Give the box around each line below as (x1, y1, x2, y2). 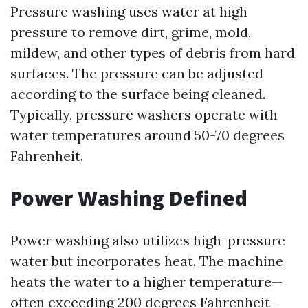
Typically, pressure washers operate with (10, 106, 278, 123)
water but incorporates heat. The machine (10, 252, 283, 269)
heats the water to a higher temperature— (10, 273, 283, 290)
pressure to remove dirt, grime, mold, (10, 23, 251, 41)
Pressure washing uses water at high (10, 3, 247, 20)
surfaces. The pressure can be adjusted (10, 65, 263, 82)
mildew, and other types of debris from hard (10, 44, 295, 61)
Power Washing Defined (10, 185, 247, 211)
